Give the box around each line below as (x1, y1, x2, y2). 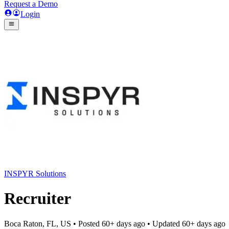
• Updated (145, 219, 182, 228)
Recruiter (4, 189, 71, 208)
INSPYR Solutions (4, 169, 66, 178)
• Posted (71, 219, 102, 228)
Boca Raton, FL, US (4, 219, 71, 228)
